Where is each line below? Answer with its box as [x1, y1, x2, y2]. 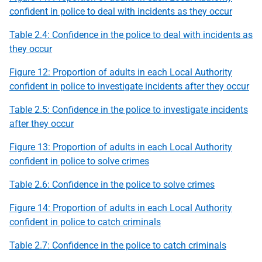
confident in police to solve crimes [9, 155, 149, 167]
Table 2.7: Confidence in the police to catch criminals [9, 239, 226, 251]
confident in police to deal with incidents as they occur [9, 5, 232, 17]
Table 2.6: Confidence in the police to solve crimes [9, 178, 215, 190]
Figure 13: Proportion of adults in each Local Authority [9, 141, 232, 153]
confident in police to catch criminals [9, 216, 161, 227]
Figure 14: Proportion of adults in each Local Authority [9, 202, 232, 213]
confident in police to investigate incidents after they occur [9, 80, 249, 92]
